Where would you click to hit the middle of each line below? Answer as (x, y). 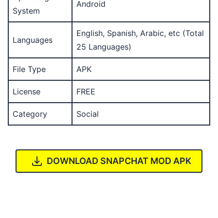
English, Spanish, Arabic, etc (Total (140, 33)
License (27, 91)
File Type (29, 69)
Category (30, 114)
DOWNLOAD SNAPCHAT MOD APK (119, 161)
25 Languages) (104, 47)
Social (88, 114)
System (26, 11)
